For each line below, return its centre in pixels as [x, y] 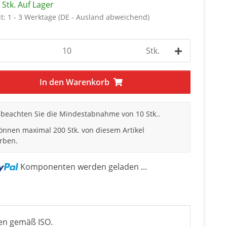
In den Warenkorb [75, 82]
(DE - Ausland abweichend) [104, 17]
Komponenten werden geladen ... [83, 166]
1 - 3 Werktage [33, 17]
